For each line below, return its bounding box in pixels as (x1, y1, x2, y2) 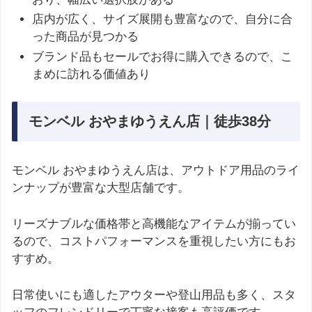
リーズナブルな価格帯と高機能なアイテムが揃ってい (12, 217, 296, 231)
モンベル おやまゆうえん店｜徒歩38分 (29, 113, 271, 129)
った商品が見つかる (32, 30, 139, 44)
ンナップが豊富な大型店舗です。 (12, 180, 189, 194)
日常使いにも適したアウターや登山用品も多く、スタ (12, 288, 296, 302)
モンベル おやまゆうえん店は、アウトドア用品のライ (12, 163, 299, 177)
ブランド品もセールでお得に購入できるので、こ (32, 49, 293, 63)
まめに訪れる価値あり (32, 67, 151, 81)
